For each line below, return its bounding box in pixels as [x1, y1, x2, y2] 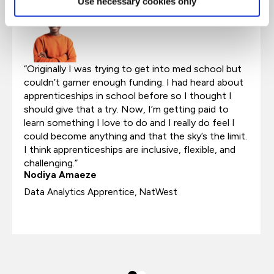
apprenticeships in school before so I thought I [24, 90, 232, 102]
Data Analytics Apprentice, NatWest [24, 187, 177, 198]
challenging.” [24, 157, 78, 169]
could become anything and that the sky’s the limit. [24, 130, 247, 142]
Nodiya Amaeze [24, 169, 97, 180]
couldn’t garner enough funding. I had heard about [24, 76, 243, 88]
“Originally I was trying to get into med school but [24, 63, 242, 75]
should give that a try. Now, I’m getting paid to [24, 103, 229, 115]
